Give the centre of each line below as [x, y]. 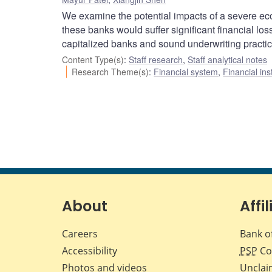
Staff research [156, 60]
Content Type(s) [93, 60]
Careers [80, 234]
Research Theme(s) [110, 72]
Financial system [186, 72]
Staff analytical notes [227, 60]
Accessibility [90, 251]
